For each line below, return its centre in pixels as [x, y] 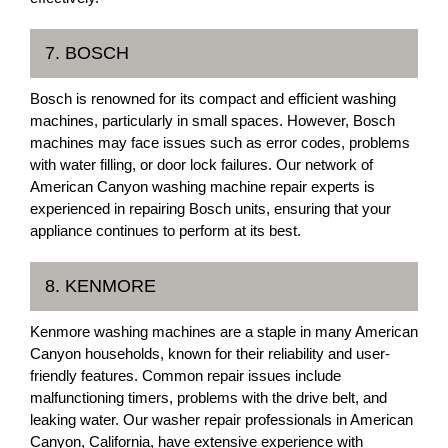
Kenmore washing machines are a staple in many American [224, 331]
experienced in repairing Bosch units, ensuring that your [210, 208]
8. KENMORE [100, 286]
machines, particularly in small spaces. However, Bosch [212, 120]
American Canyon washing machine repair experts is [202, 186]
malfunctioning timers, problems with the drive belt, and [208, 397]
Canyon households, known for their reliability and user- [210, 353]
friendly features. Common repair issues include [185, 375]
